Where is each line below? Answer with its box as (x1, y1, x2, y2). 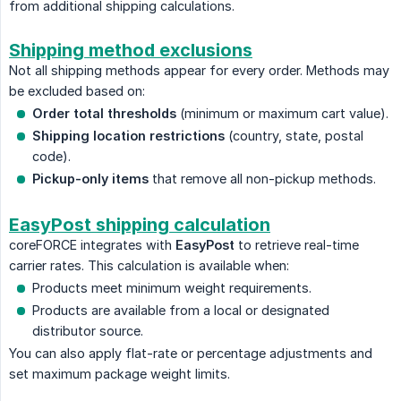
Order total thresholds (32, 106, 176, 122)
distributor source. (32, 323, 143, 339)
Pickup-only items (32, 171, 149, 187)
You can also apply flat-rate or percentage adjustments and (9, 346, 372, 362)
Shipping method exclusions (9, 39, 252, 62)
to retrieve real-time (235, 237, 359, 253)
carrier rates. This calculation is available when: (9, 258, 289, 274)
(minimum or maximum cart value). (176, 106, 388, 122)
